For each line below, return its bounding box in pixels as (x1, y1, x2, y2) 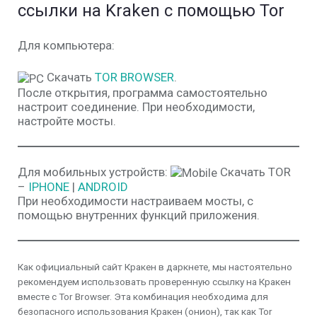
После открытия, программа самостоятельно (18, 85, 267, 100)
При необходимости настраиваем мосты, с (18, 194, 253, 209)
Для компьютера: (18, 38, 115, 53)
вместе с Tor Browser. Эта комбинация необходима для (18, 291, 268, 303)
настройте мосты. (18, 113, 116, 128)
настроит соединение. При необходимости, (18, 99, 255, 114)
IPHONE (28, 180, 69, 195)
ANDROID (78, 180, 128, 195)
